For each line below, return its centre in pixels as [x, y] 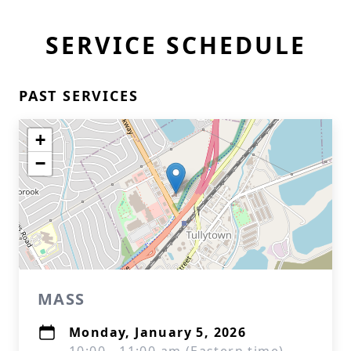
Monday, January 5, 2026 [158, 332]
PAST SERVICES [79, 96]
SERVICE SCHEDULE [175, 45]
